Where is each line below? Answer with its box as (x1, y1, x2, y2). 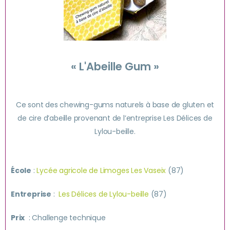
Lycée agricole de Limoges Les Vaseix (36, 165, 166, 176)
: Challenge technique (25, 213, 106, 223)
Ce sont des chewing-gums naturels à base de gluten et (15, 100, 215, 110)
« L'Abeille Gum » (71, 59, 159, 74)
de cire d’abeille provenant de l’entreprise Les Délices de (17, 113, 213, 123)
